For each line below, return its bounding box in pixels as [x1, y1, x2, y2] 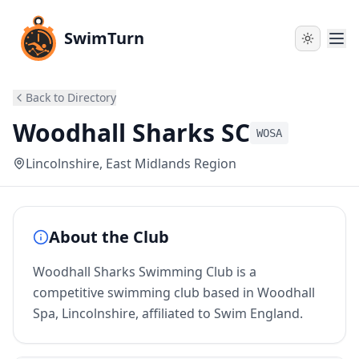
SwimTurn [64, 27, 144, 49]
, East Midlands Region [99, 155, 236, 172]
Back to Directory [26, 90, 116, 105]
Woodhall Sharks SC [13, 116, 250, 149]
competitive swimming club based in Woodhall [33, 284, 315, 301]
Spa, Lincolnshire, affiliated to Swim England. [33, 305, 303, 322]
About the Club [49, 226, 169, 248]
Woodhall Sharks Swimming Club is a [33, 263, 256, 280]
